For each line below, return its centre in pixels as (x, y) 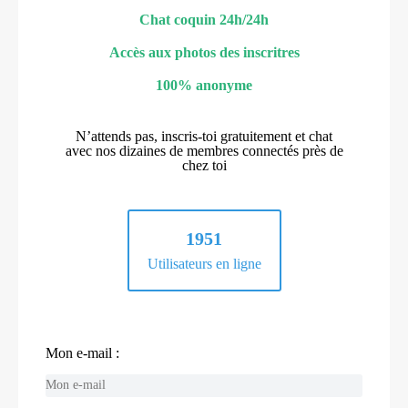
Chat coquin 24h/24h (204, 19)
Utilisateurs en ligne (204, 263)
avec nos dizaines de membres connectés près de (204, 150)
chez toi (204, 165)
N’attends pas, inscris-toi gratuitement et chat (204, 136)
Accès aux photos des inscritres (204, 52)
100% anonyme (204, 85)
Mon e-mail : (82, 352)
